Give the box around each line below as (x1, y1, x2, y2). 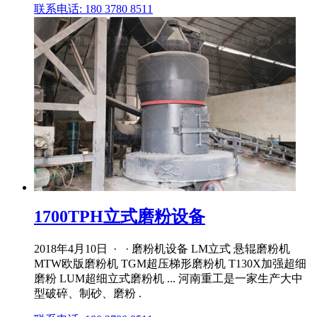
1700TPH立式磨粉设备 (34, 207, 205, 226)
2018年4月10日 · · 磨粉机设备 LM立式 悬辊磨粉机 (34, 242, 290, 255)
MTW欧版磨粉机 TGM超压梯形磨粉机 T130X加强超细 (34, 257, 306, 270)
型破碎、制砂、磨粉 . (34, 287, 142, 299)
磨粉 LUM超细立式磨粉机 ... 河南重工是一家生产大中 (34, 272, 303, 284)
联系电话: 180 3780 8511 (34, 2, 153, 15)
